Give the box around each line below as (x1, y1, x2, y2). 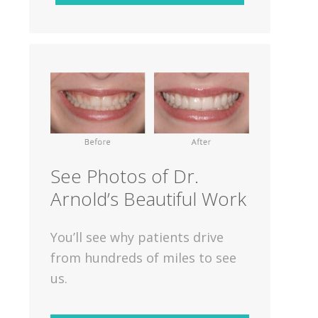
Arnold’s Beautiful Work (50, 185, 246, 212)
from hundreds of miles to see (50, 248, 236, 266)
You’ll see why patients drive (50, 228, 224, 246)
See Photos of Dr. (50, 163, 199, 189)
